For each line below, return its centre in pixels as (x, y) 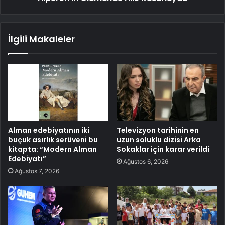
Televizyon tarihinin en (158, 130)
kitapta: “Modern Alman (52, 149)
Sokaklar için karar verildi (163, 149)
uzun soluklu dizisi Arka (159, 139)
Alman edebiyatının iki (49, 130)
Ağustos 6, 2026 (146, 161)
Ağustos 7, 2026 (37, 171)
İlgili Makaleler (41, 39)
